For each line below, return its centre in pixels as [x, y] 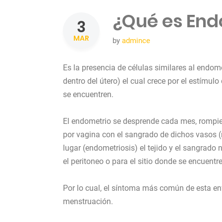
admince [136, 41]
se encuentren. [88, 95]
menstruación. [88, 202]
